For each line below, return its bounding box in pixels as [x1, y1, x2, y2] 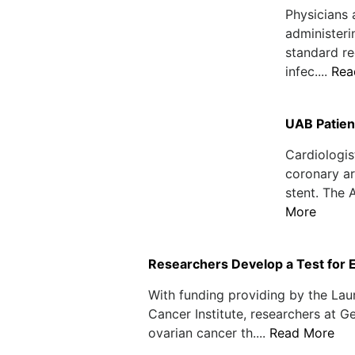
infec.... [284, 63, 331, 79]
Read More [269, 325, 334, 341]
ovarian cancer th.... [148, 325, 269, 341]
